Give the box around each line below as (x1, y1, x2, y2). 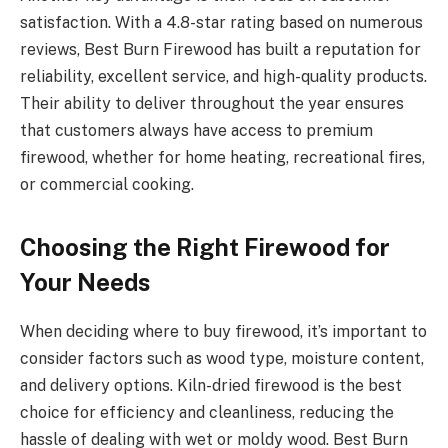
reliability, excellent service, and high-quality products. (20, 66, 427, 86)
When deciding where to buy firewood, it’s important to (20, 322, 427, 342)
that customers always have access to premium (20, 120, 373, 140)
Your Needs (20, 268, 150, 297)
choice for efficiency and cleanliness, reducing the (20, 403, 394, 423)
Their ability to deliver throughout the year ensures (20, 93, 404, 113)
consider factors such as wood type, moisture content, (20, 349, 424, 369)
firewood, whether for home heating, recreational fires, (20, 147, 425, 167)
